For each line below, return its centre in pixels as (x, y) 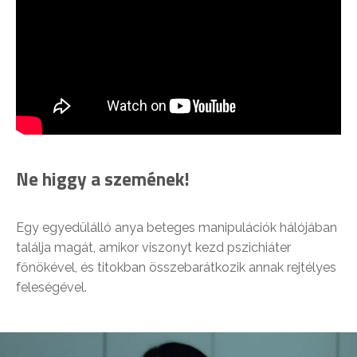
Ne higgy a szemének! (103, 178)
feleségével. (51, 287)
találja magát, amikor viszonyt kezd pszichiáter (153, 247)
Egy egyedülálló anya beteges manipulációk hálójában (177, 227)
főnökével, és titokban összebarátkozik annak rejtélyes (176, 267)
